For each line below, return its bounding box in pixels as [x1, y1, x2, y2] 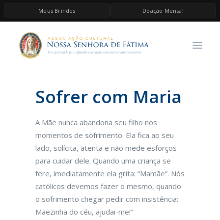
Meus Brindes [38, 7, 76, 14]
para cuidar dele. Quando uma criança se [35, 156, 171, 165]
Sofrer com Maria [35, 85, 182, 108]
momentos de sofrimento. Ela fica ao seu [35, 130, 174, 140]
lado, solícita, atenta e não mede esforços [35, 143, 177, 153]
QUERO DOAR [18, 145, 69, 153]
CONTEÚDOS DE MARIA [18, 72, 102, 79]
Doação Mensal [142, 7, 184, 14]
